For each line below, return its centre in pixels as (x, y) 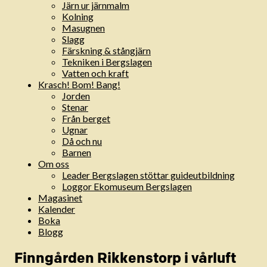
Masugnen (83, 28)
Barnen (77, 153)
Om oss (54, 164)
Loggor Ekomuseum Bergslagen (127, 187)
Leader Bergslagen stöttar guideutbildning (148, 175)
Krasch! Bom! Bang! (79, 85)
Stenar (75, 107)
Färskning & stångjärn (106, 51)
